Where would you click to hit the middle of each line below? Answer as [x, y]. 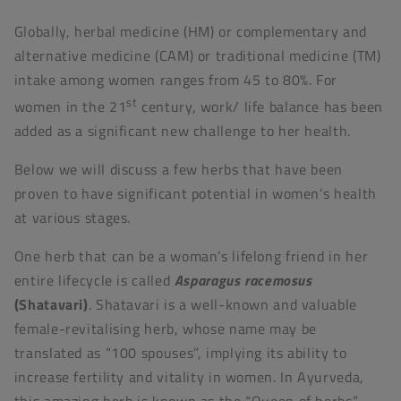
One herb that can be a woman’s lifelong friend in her [191, 256]
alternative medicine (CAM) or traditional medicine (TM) [197, 55]
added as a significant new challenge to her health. [182, 131]
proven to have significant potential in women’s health [195, 193]
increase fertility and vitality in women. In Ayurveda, [189, 376]
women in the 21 [70, 107]
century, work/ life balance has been [260, 107]
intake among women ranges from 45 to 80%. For [176, 79]
